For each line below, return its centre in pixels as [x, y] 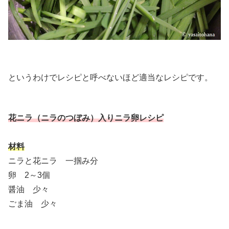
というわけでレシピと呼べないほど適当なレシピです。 [110, 78]
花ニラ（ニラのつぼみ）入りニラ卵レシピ [86, 118]
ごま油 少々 [33, 204]
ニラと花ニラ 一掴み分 [53, 161]
